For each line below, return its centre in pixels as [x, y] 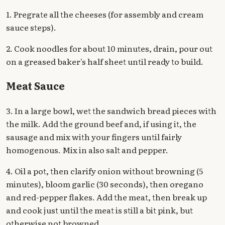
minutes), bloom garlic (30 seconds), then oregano [105, 184]
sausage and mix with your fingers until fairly [94, 137]
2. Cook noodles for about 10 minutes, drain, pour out [109, 48]
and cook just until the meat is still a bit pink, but [99, 210]
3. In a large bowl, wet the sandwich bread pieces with [111, 111]
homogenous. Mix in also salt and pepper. [87, 150]
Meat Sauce [35, 86]
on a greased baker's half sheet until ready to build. [105, 62]
